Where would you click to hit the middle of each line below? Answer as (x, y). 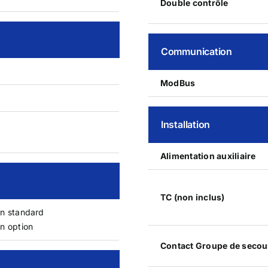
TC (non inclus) (192, 197)
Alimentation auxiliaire (208, 156)
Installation (185, 124)
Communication (196, 51)
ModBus (178, 83)
